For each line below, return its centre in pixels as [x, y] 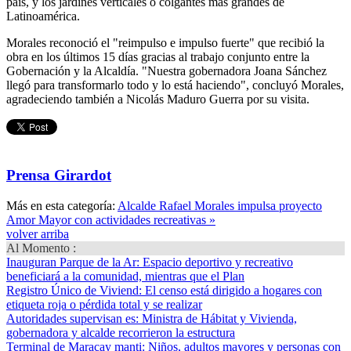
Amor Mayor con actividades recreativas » [111, 219]
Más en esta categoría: [61, 205]
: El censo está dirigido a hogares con [230, 290]
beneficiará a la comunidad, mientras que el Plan [125, 276]
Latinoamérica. [43, 16]
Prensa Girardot [59, 175]
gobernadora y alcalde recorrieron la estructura [121, 332]
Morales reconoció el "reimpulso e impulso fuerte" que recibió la [165, 43]
